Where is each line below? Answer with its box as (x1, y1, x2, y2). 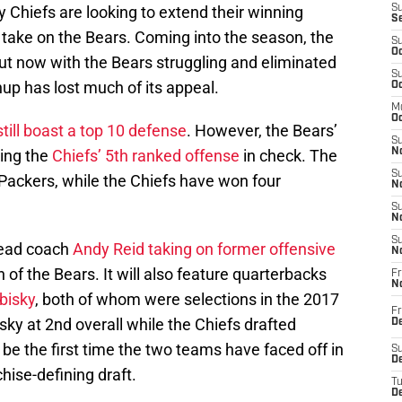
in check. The (240, 146, 337, 166)
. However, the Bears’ (187, 121, 337, 141)
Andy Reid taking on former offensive (73, 240, 336, 259)
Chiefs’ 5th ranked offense (52, 146, 240, 166)
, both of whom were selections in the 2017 (35, 290, 339, 310)
